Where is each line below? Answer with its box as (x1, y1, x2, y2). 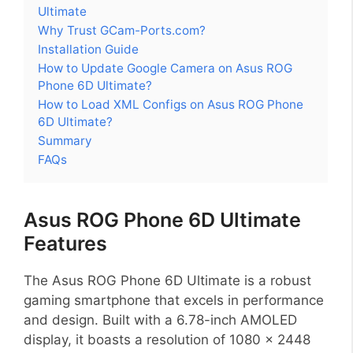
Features (24, 231, 107, 255)
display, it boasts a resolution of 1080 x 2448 (24, 331, 310, 347)
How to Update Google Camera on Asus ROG (38, 60, 292, 76)
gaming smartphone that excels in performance (24, 292, 324, 308)
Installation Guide (38, 41, 139, 57)
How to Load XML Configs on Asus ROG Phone (38, 96, 303, 112)
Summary (38, 132, 92, 148)
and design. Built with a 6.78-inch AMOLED (24, 311, 297, 328)
